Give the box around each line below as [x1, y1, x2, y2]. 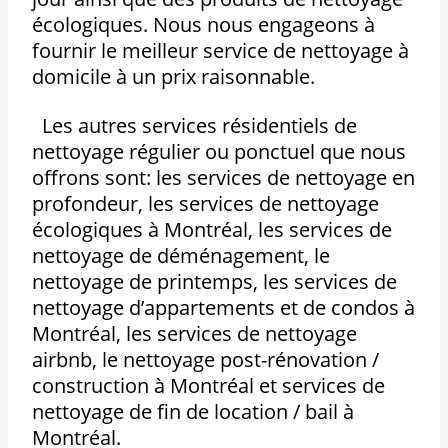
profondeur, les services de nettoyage [32, 190, 380, 218]
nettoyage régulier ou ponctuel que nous [32, 138, 407, 166]
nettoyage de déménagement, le [32, 242, 331, 270]
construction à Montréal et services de [32, 372, 386, 400]
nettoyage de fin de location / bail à [32, 398, 355, 426]
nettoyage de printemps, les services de [32, 268, 398, 296]
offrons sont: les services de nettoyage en [32, 164, 416, 192]
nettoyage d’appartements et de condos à [32, 294, 416, 322]
